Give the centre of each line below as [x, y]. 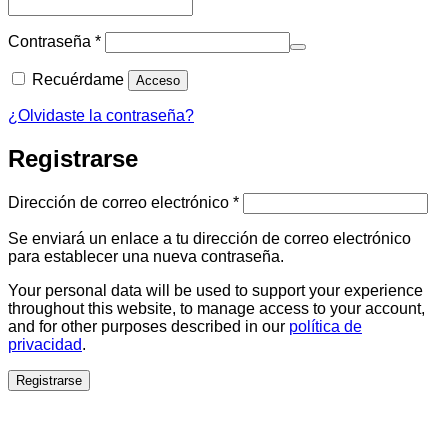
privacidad [45, 344]
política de [325, 326]
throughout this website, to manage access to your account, [216, 308]
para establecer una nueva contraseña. [146, 256]
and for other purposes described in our [148, 326]
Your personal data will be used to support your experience [215, 290]
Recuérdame [78, 79]
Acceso [158, 80]
